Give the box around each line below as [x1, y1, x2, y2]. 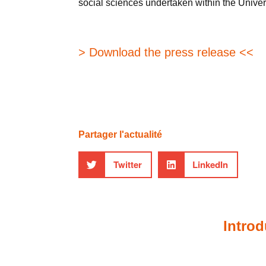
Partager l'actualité [78, 129, 162, 140]
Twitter [113, 158, 142, 172]
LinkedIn [192, 158, 228, 172]
